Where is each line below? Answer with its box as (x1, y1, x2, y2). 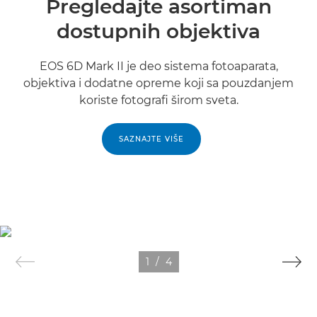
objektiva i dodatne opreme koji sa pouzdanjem (23, 76, 294, 91)
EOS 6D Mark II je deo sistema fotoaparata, (39, 59, 278, 74)
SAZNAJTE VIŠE (119, 134, 184, 144)
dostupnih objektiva (57, 19, 260, 44)
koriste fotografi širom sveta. (79, 93, 238, 108)
